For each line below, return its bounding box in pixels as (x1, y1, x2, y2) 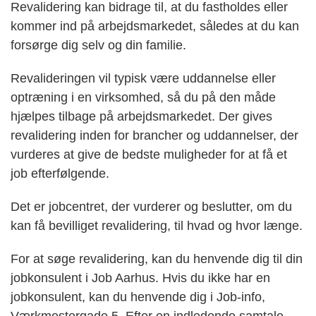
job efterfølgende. (11, 166, 109, 181)
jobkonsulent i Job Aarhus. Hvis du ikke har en (11, 271, 270, 286)
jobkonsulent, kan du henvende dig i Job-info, (11, 290, 265, 305)
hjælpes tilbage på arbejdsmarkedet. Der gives (11, 109, 272, 124)
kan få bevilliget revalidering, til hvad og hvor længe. (11, 219, 303, 233)
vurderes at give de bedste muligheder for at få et (11, 147, 287, 162)
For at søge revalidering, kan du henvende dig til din (11, 252, 303, 267)
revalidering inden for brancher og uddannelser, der (11, 128, 298, 143)
